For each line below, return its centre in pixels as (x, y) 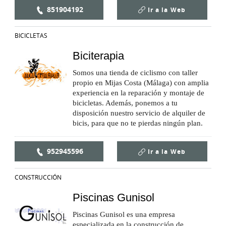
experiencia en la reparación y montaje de (138, 93)
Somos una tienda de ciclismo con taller (135, 72)
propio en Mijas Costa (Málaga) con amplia (141, 82)
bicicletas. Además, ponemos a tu (125, 103)
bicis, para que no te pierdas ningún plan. (138, 123)
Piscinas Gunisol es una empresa (124, 215)
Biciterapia (98, 55)
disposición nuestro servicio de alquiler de (139, 113)
